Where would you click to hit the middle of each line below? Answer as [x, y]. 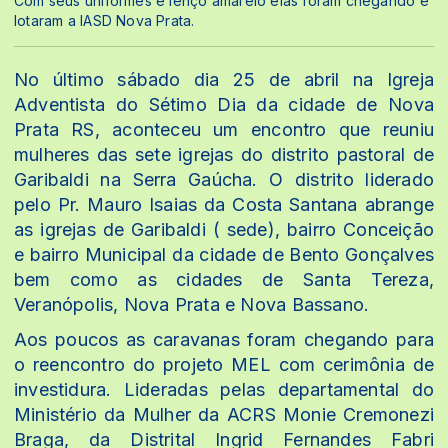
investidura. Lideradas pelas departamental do [224, 389]
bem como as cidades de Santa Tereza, [224, 279]
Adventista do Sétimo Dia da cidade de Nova [224, 104]
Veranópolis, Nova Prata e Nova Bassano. [192, 304]
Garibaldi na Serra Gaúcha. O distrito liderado [224, 179]
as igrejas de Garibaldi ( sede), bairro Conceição [224, 229]
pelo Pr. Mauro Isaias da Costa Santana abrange [224, 204]
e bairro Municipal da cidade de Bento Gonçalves [224, 254]
